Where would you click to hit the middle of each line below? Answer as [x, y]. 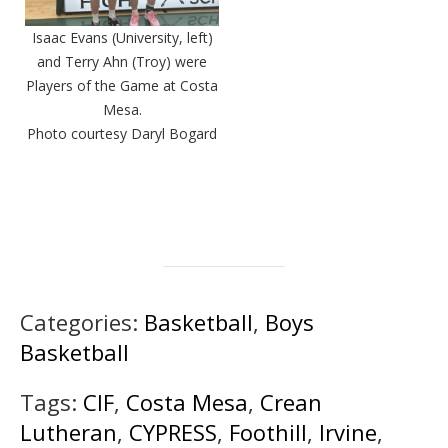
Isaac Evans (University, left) [122, 38]
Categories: [82, 322]
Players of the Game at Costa [122, 86]
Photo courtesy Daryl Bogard [122, 134]
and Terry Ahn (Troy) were [122, 62]
